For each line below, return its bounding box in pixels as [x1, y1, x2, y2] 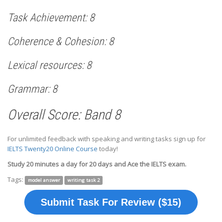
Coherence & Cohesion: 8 [7, 35, 114, 48]
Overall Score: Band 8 [7, 106, 121, 123]
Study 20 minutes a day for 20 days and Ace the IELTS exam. [7, 159, 186, 168]
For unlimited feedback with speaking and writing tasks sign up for [7, 134, 206, 143]
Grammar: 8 [7, 82, 57, 95]
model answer [27, 176, 60, 183]
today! [98, 144, 118, 153]
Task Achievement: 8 [7, 11, 95, 24]
